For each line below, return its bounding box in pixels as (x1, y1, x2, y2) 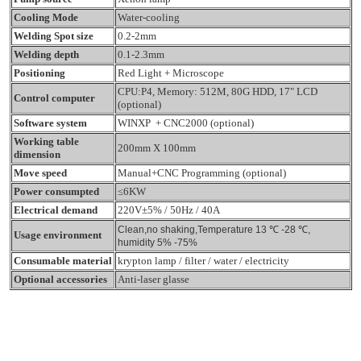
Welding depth (13, 48, 79, 60)
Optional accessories (13, 272, 107, 285)
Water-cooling (117, 10, 180, 23)
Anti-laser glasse (117, 272, 189, 285)
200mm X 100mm (117, 141, 196, 154)
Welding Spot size (13, 29, 93, 42)
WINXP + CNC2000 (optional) (117, 116, 254, 129)
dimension (13, 147, 60, 160)
